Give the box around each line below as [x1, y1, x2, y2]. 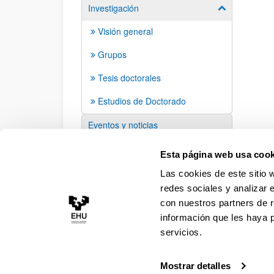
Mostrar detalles [160, 261, 231, 271]
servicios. [160, 226, 202, 237]
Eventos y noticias [88, 119, 158, 131]
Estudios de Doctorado [98, 95, 186, 107]
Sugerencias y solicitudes [88, 143, 186, 155]
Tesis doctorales [98, 72, 161, 84]
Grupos [98, 48, 127, 61]
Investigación [88, 2, 139, 14]
